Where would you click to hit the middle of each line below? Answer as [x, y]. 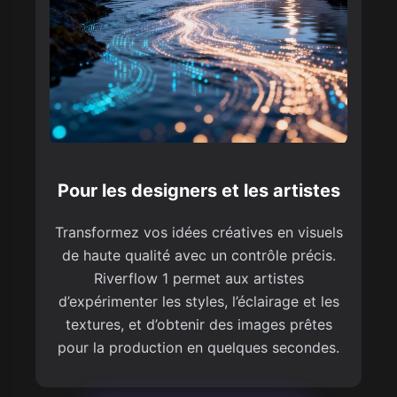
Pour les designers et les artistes [198, 190]
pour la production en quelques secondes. [198, 347]
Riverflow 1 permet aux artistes [198, 278]
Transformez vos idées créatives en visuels [198, 232]
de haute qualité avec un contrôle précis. [198, 255]
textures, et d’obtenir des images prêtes [198, 324]
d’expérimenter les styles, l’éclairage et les [198, 301]
